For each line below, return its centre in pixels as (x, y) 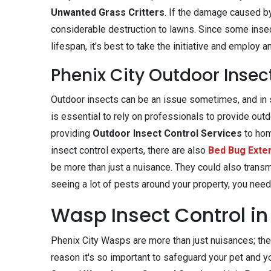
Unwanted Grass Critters (108, 12)
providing (72, 133)
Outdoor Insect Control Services (168, 133)
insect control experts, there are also (129, 150)
